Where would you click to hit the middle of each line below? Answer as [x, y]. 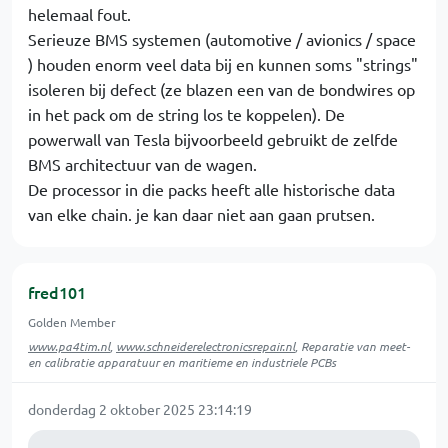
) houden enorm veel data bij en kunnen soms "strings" [223, 64]
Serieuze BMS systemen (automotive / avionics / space [222, 39]
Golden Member [72, 322]
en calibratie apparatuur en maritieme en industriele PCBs [182, 362]
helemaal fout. [79, 14]
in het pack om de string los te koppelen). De [186, 114]
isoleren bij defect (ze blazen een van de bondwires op [221, 89]
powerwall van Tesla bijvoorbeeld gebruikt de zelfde [213, 139]
